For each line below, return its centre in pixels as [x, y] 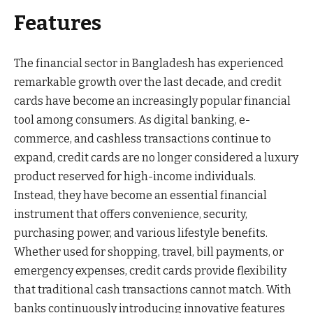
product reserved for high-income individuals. [135, 176]
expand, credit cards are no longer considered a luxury [156, 158]
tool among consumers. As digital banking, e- [132, 120]
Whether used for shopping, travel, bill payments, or [149, 252]
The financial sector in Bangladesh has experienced [149, 63]
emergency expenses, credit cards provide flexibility [150, 271]
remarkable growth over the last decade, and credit [148, 82]
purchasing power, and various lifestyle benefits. [141, 233]
